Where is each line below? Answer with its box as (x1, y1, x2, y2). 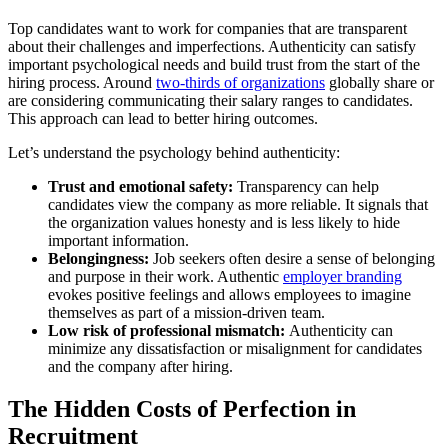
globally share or (325, 74, 434, 92)
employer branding (283, 268, 402, 286)
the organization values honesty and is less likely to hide (48, 214, 400, 232)
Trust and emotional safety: (48, 178, 233, 196)
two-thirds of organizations (156, 74, 325, 92)
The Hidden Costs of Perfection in (8, 395, 356, 422)
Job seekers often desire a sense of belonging (153, 250, 435, 268)
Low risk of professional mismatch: (48, 322, 289, 340)
